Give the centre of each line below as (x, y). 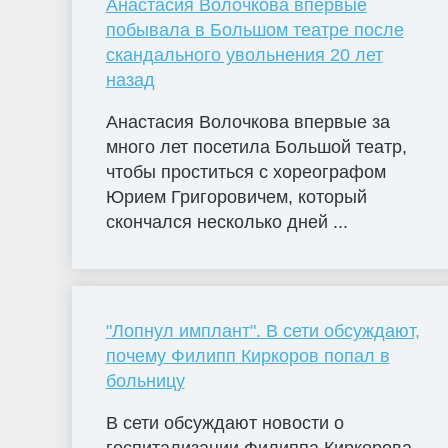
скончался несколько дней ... (226, 222)
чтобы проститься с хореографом (245, 172)
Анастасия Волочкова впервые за (247, 122)
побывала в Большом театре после (254, 30)
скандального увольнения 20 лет (244, 55)
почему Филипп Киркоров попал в (247, 356)
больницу (145, 381)
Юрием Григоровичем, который (236, 197)
